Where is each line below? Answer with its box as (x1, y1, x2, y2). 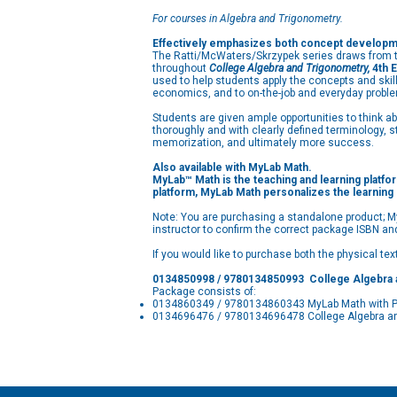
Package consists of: (152, 285, 256, 298)
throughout (152, 62, 209, 74)
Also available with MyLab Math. (152, 161, 312, 174)
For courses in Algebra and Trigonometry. (152, 12, 343, 25)
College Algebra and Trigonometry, (209, 62, 370, 74)
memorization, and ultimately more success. (152, 136, 374, 149)
